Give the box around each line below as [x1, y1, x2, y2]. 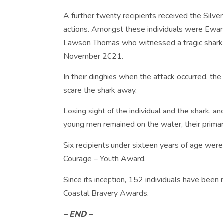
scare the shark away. [63, 85, 137, 96]
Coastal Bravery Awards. [63, 187, 149, 199]
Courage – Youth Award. [63, 153, 146, 165]
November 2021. [63, 50, 123, 62]
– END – [63, 208, 92, 220]
